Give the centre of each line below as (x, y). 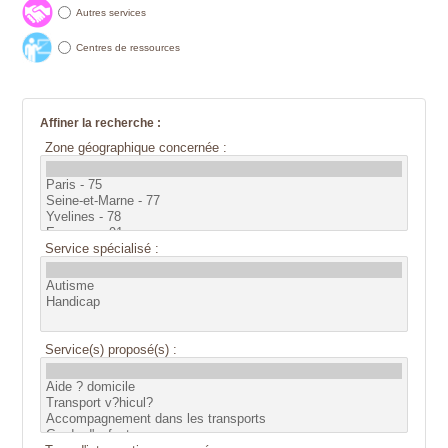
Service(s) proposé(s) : (111, 349)
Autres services (111, 12)
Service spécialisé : (102, 248)
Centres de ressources (128, 47)
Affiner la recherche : (101, 122)
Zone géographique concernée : (136, 147)
